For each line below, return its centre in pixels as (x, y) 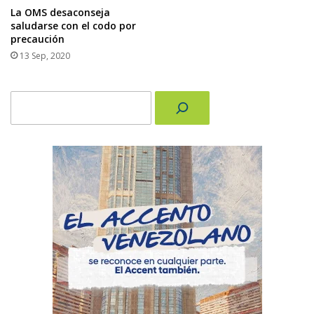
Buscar (25, 98)
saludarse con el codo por (73, 26)
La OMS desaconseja (60, 13)
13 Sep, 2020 (45, 56)
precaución (37, 39)
